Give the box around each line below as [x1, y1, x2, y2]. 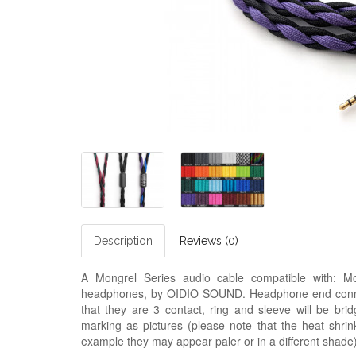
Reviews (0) [180, 234, 238, 247]
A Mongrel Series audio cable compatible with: [81, 269, 343, 285]
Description [94, 234, 153, 247]
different [279, 332, 323, 349]
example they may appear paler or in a [81, 332, 279, 349]
